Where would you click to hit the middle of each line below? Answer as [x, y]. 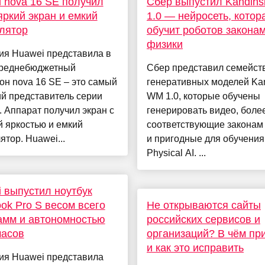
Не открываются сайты [203, 206]
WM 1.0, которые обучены [203, 96]
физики [164, 45]
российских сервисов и [203, 220]
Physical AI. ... [176, 153]
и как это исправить [195, 248]
